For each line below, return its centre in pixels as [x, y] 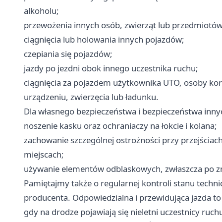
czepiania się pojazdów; [68, 54]
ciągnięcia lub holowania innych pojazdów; [104, 40]
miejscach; [44, 155]
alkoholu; [41, 11]
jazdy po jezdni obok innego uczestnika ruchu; [111, 68]
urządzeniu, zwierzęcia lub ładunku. [91, 97]
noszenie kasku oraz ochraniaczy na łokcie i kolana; [120, 126]
